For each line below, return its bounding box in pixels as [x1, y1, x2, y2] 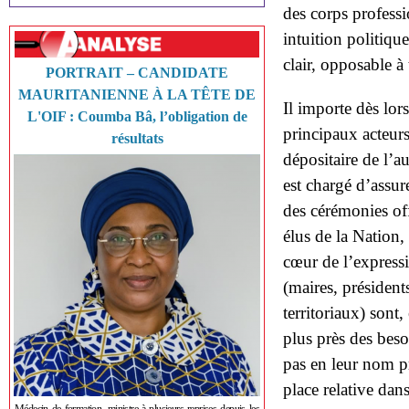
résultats [110, 131, 163, 146]
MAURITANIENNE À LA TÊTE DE [18, 87, 256, 102]
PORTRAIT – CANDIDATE [46, 65, 228, 80]
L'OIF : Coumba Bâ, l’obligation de [26, 109, 247, 124]
